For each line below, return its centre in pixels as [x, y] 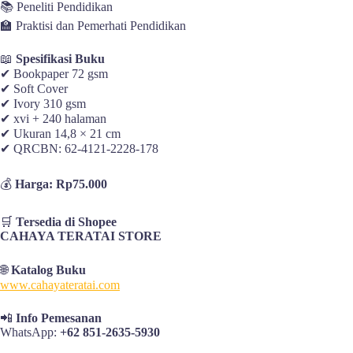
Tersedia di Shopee [66, 222]
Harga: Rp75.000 [61, 184]
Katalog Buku [48, 270]
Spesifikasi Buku [60, 59]
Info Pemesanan [59, 318]
